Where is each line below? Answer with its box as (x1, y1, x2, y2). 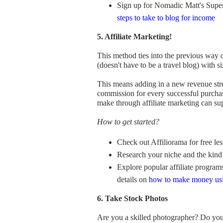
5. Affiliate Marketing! (97, 32, 172, 41)
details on (117, 175, 149, 184)
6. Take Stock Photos (97, 194, 168, 203)
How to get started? (97, 117, 159, 126)
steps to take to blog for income (117, 13, 215, 22)
